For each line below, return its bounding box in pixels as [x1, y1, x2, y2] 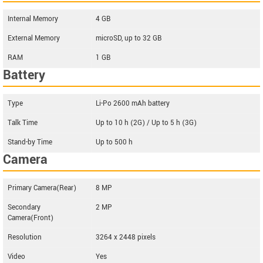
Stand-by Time [8, 137, 52, 147]
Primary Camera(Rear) [8, 183, 76, 193]
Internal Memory [8, 14, 58, 24]
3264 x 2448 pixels [96, 232, 156, 242]
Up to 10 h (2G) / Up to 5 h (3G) [96, 118, 197, 128]
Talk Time [8, 118, 38, 128]
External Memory [8, 33, 60, 43]
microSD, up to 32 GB [96, 33, 161, 43]
